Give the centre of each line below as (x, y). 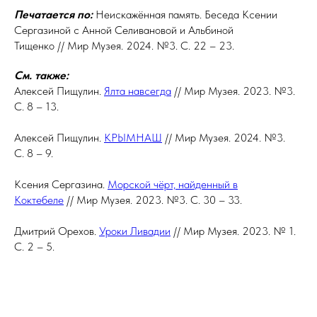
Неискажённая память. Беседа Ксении (186, 15)
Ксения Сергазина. (61, 185)
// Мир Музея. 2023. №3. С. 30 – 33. (153, 200)
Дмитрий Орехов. (57, 231)
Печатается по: (55, 15)
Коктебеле (39, 200)
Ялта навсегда (138, 91)
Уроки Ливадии (135, 231)
